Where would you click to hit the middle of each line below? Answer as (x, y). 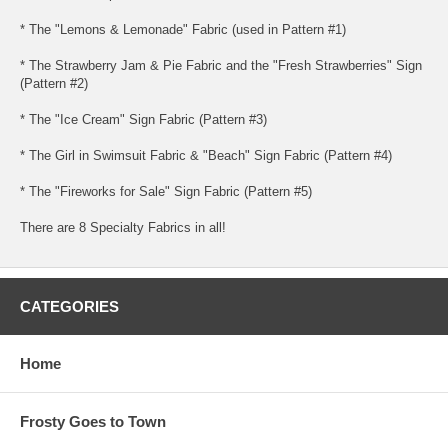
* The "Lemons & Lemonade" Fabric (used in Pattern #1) (183, 30)
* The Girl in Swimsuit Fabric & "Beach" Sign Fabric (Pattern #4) (206, 156)
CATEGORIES (69, 307)
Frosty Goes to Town (93, 422)
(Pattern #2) (54, 84)
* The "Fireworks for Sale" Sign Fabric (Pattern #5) (166, 192)
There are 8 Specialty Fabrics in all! (123, 228)
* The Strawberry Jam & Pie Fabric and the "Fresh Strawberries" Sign (221, 66)
